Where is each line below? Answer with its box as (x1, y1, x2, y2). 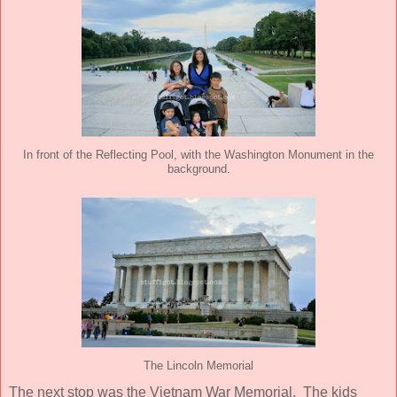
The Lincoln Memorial (144, 360, 253, 373)
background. (167, 163, 230, 176)
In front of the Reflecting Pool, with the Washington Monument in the (23, 149, 374, 162)
